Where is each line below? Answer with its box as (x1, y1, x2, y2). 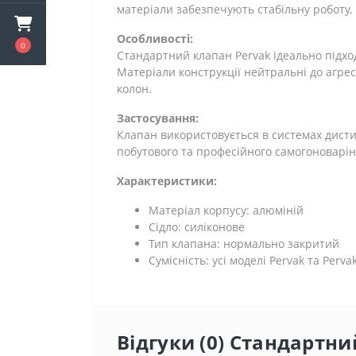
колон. (117, 81, 152, 96)
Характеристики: (117, 173, 217, 188)
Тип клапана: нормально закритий (149, 236, 339, 251)
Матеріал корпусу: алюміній (149, 203, 304, 218)
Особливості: (117, 31, 193, 46)
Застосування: (117, 110, 199, 126)
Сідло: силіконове (149, 219, 245, 234)
